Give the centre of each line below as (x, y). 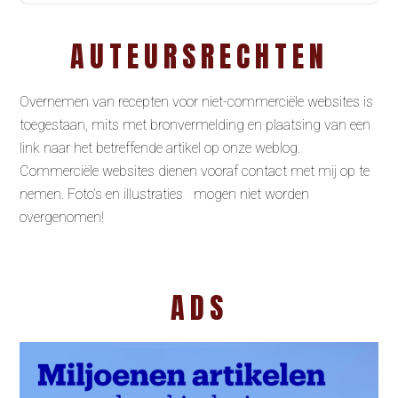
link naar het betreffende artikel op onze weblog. (160, 148)
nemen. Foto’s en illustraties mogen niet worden (165, 195)
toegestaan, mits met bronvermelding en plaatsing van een (195, 125)
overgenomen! (62, 218)
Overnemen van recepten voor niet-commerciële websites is (197, 102)
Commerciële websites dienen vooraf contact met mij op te (195, 171)
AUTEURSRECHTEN (199, 57)
